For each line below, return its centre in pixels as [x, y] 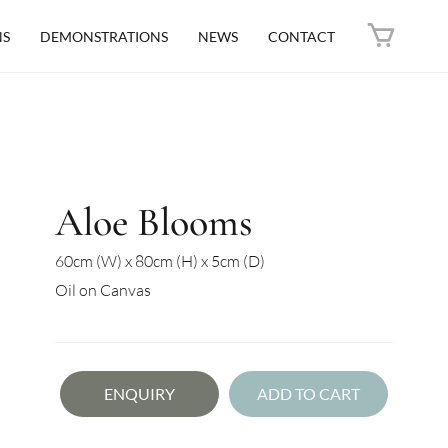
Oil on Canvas [103, 290]
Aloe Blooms [154, 222]
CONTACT [301, 36]
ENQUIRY [139, 393]
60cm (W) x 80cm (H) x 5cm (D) [160, 261]
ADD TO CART [308, 393]
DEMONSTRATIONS [104, 36]
